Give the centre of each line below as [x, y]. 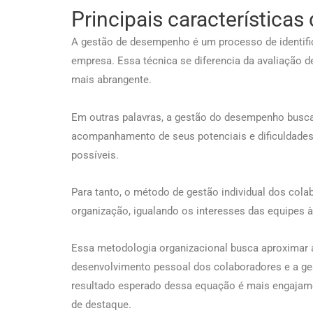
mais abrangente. [111, 80]
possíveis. [96, 155]
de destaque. [101, 305]
